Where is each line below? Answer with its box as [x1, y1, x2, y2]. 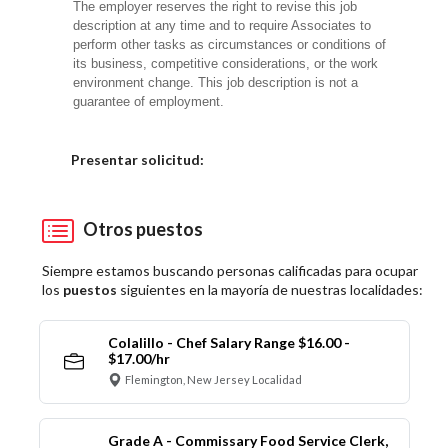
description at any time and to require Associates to [73, 18, 372, 34]
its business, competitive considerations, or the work [73, 56, 379, 72]
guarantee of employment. [73, 94, 225, 110]
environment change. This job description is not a [73, 75, 359, 91]
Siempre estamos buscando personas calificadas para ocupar [42, 261, 418, 279]
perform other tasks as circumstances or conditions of [73, 37, 387, 53]
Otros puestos [77, 217, 203, 240]
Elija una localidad [226, 147, 362, 169]
